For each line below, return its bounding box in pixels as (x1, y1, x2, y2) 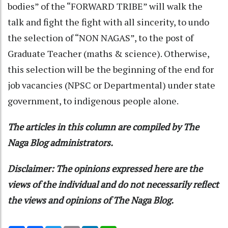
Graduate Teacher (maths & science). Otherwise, (8, 47, 209, 60)
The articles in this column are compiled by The (8, 120, 199, 133)
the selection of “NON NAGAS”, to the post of (8, 31, 193, 44)
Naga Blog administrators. (8, 136, 113, 149)
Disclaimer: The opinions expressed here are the (8, 162, 203, 175)
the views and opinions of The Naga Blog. (8, 193, 174, 206)
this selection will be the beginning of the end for (8, 63, 214, 75)
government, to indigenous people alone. (8, 94, 182, 107)
